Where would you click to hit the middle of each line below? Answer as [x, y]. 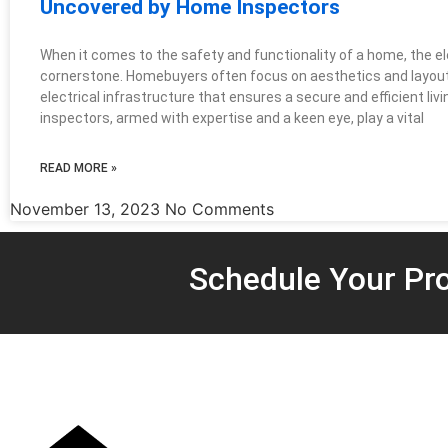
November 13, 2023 [87, 209]
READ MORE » [78, 168]
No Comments [219, 209]
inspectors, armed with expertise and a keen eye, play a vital [232, 118]
